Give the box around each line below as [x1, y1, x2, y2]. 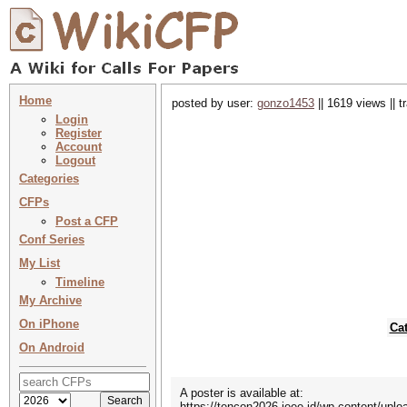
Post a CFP [55, 214, 118, 228]
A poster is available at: [180, 386, 303, 400]
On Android [19, 341, 84, 354]
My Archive [19, 293, 82, 307]
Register [55, 126, 102, 140]
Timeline [55, 275, 104, 289]
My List [19, 256, 60, 270]
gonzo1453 [257, 96, 314, 110]
